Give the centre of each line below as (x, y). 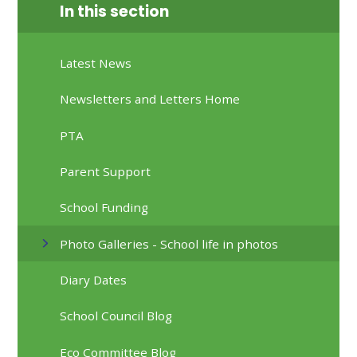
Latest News (96, 63)
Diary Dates (94, 279)
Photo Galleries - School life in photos (169, 243)
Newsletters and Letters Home (150, 99)
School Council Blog (116, 316)
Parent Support (106, 171)
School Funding (104, 208)
